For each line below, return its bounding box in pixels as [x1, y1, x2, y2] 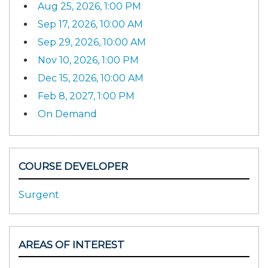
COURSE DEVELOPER [19, 160, 128, 173]
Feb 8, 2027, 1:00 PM [38, 90, 135, 102]
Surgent [19, 188, 59, 200]
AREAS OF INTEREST [19, 238, 124, 251]
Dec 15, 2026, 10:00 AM [38, 72, 144, 84]
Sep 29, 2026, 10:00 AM [38, 36, 146, 48]
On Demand [38, 108, 97, 120]
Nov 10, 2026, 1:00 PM [38, 54, 139, 66]
